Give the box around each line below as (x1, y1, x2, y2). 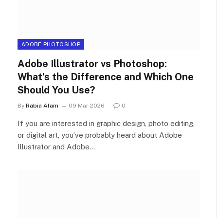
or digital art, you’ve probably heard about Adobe (18, 131, 182, 139)
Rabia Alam (26, 102, 58, 109)
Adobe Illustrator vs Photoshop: (18, 58, 167, 70)
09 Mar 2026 (69, 102, 105, 109)
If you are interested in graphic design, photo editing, (18, 119, 195, 127)
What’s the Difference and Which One (18, 71, 194, 83)
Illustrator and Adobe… (18, 143, 95, 151)
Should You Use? (18, 84, 95, 96)
